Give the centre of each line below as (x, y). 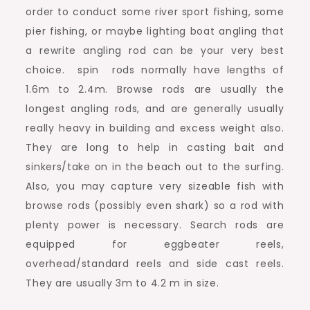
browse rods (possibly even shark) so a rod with (155, 206)
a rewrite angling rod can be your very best (155, 51)
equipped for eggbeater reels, (155, 244)
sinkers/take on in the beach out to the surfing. (155, 167)
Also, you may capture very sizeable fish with (155, 186)
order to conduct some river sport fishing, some (155, 12)
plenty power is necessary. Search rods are (155, 225)
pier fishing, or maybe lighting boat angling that (155, 31)
